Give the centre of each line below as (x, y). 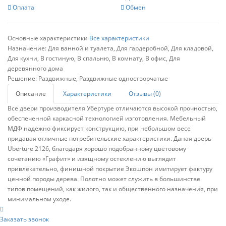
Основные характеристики (48, 38)
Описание (31, 94)
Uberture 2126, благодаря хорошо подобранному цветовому (97, 149)
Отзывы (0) (145, 94)
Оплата (23, 7)
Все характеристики (119, 38)
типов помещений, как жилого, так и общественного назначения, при (113, 189)
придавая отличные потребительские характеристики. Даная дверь (109, 138)
